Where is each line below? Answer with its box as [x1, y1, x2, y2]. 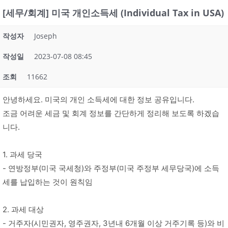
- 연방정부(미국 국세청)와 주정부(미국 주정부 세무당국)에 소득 [3, 163, 219, 173]
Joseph [34, 31, 57, 41]
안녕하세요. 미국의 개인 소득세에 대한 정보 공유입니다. [3, 95, 194, 104]
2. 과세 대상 [3, 205, 44, 214]
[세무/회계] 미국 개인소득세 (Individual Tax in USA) [3, 7, 224, 19]
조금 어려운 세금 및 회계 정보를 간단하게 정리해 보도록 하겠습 [3, 108, 219, 118]
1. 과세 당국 [3, 150, 42, 159]
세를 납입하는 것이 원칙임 [3, 177, 93, 187]
